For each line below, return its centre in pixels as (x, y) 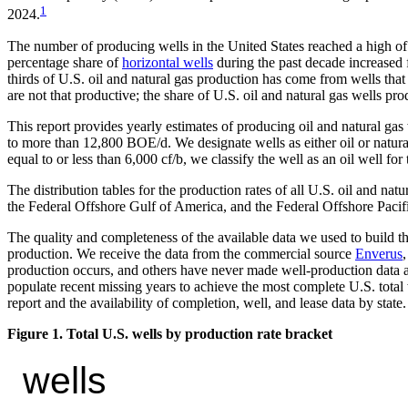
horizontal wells (168, 62)
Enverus (379, 253)
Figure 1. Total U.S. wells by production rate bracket (170, 333)
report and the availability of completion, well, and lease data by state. (207, 302)
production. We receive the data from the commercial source (181, 253)
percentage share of (65, 62)
